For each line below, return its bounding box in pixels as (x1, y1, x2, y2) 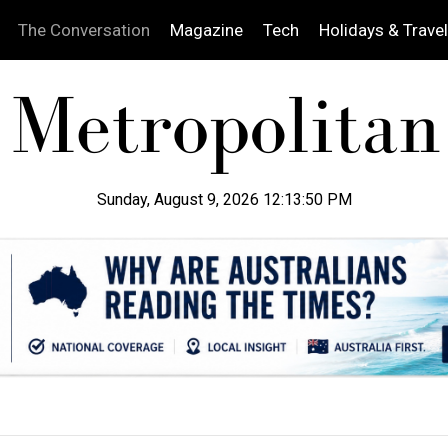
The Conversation (17, 20, 150, 40)
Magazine (169, 20, 243, 40)
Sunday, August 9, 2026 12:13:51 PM (96, 190, 352, 209)
